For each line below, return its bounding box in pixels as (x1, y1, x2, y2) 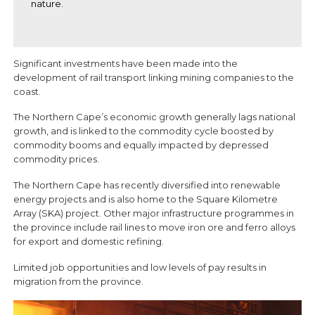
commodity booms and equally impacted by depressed (13, 139, 269, 151)
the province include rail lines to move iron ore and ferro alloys (13, 221, 296, 233)
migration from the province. (13, 276, 144, 288)
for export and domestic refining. (13, 236, 165, 247)
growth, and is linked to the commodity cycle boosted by (13, 125, 274, 137)
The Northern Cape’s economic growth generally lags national (13, 111, 296, 123)
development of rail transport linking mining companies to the (13, 71, 295, 83)
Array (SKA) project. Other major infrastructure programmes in (13, 207, 295, 219)
